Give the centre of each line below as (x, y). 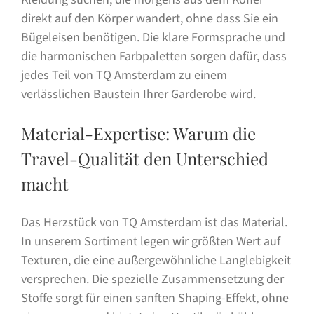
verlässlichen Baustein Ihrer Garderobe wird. (138, 94)
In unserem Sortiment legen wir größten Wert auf (150, 241)
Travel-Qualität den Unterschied (144, 158)
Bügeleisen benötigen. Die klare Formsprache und (153, 37)
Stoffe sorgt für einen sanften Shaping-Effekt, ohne (155, 298)
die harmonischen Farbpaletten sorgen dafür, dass (153, 56)
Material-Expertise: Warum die (138, 133)
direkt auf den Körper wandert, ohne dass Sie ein (149, 18)
